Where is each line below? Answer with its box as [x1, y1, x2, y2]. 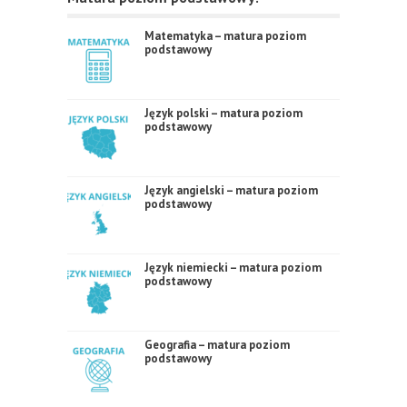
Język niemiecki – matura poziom [144, 260, 322, 275]
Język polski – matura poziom [144, 105, 303, 121]
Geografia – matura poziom [144, 337, 290, 352]
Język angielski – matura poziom [144, 183, 318, 198]
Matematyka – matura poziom [144, 28, 306, 44]
